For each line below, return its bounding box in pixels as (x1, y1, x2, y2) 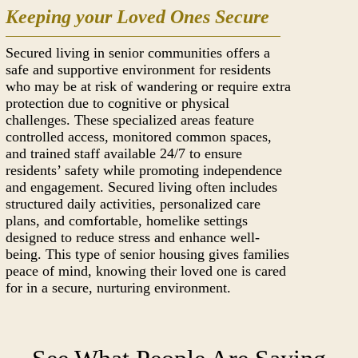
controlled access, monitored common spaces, (6, 129, 272, 145)
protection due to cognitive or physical (6, 95, 230, 111)
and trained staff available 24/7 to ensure (6, 145, 243, 161)
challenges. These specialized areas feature (6, 112, 255, 128)
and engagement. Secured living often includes (6, 179, 278, 195)
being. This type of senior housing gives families (6, 246, 290, 262)
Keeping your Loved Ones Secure (6, 6, 270, 27)
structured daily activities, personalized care (6, 196, 261, 212)
